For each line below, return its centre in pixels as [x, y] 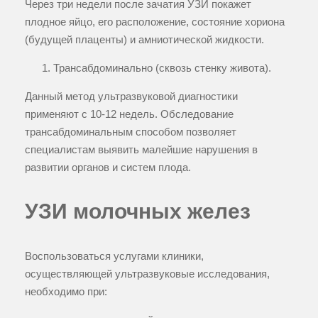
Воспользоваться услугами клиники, [114, 256]
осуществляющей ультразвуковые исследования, [147, 273]
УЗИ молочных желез [138, 211]
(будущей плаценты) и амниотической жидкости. [144, 39]
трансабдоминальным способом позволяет [131, 131]
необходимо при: [66, 291]
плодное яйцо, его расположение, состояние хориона [155, 21]
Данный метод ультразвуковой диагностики [131, 96]
